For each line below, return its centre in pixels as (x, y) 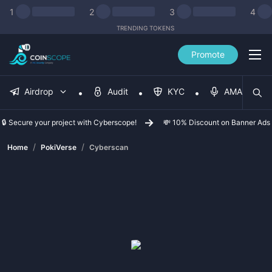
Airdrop (39, 91)
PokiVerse (59, 147)
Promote (208, 54)
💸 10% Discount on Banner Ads (217, 122)
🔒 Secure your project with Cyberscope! (69, 122)
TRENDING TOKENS (145, 28)
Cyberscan (109, 147)
